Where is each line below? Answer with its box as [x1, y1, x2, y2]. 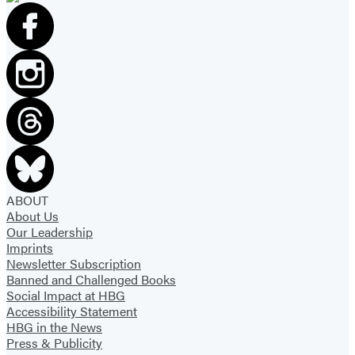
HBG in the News [6, 318, 102, 337]
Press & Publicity [6, 334, 102, 353]
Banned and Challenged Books [6, 270, 176, 289]
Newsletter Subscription [6, 254, 141, 273]
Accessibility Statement [6, 302, 137, 321]
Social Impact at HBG [6, 286, 125, 305]
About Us [6, 207, 59, 226]
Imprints [6, 239, 53, 258]
